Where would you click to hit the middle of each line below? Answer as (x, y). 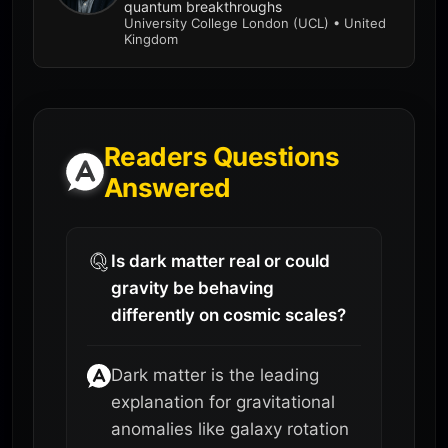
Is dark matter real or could (220, 260)
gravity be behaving (192, 287)
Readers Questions (222, 156)
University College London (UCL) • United (255, 22)
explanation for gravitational (223, 401)
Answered (167, 187)
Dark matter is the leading (215, 374)
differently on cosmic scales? (228, 314)
